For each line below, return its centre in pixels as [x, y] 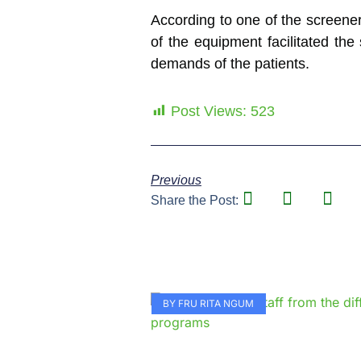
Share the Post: [195, 200]
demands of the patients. [230, 64]
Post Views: [209, 111]
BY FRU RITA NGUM [209, 303]
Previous [176, 180]
